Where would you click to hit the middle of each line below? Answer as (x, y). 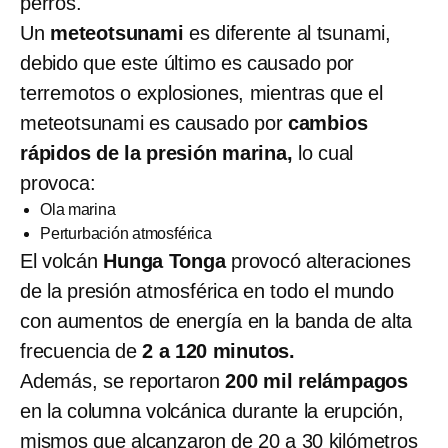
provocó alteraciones (321, 260)
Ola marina (78, 209)
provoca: (58, 182)
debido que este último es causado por (187, 62)
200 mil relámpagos (314, 380)
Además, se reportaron (120, 380)
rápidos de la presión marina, (156, 152)
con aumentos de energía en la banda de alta (216, 320)
